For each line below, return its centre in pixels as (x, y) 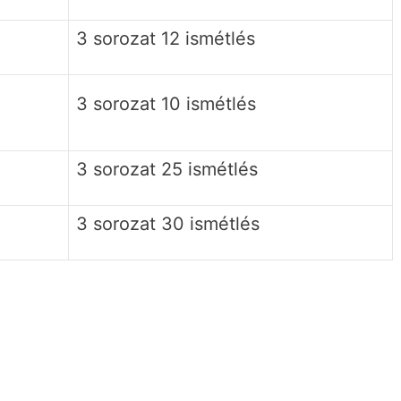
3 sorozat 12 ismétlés (166, 38)
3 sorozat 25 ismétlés (167, 169)
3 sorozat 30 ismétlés (168, 223)
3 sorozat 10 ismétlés (166, 103)
